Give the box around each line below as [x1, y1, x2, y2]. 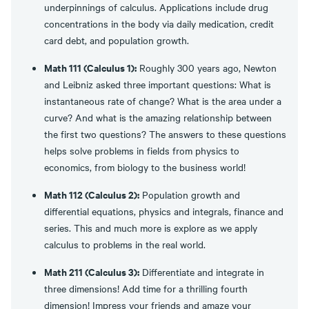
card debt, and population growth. [44, 33, 192, 47]
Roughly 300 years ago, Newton [137, 61, 277, 74]
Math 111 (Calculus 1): [44, 60, 137, 74]
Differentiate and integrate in [139, 265, 264, 279]
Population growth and [139, 188, 240, 201]
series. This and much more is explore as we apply [44, 221, 257, 235]
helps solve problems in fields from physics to [44, 143, 239, 157]
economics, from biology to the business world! [44, 160, 251, 174]
